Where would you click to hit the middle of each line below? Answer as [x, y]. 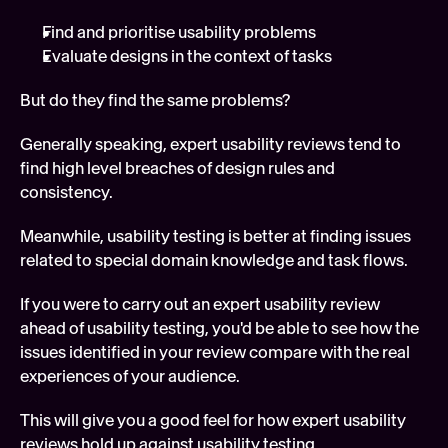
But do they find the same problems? [155, 100]
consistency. [66, 192]
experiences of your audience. [130, 376]
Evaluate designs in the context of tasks [187, 56]
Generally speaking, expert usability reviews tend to [210, 144]
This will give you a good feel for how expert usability [213, 420]
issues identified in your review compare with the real [215, 352]
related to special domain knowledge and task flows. [214, 260]
